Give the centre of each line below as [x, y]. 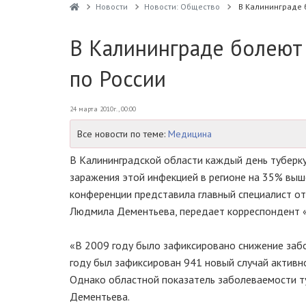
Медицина [190, 134]
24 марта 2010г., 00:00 [103, 109]
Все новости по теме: [123, 134]
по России [118, 79]
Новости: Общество [182, 6]
